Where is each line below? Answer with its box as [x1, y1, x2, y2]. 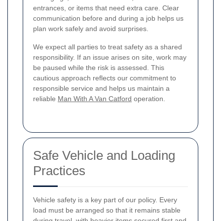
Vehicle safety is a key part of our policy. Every [33, 195, 177, 204]
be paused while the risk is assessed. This [33, 63, 164, 72]
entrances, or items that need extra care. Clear [33, 3, 179, 12]
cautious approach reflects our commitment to [33, 74, 176, 82]
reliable [33, 94, 58, 103]
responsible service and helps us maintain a [33, 84, 170, 92]
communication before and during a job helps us [33, 14, 184, 22]
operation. [132, 94, 165, 103]
